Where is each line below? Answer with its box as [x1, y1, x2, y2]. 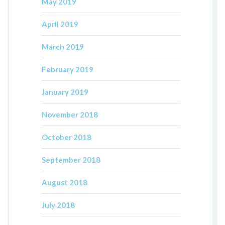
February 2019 [41, 65, 93, 74]
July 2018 [41, 200, 75, 210]
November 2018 [41, 110, 98, 120]
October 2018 [41, 133, 91, 142]
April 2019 [41, 20, 78, 29]
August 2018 [41, 178, 87, 187]
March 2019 [41, 42, 84, 52]
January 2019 [41, 87, 88, 97]
